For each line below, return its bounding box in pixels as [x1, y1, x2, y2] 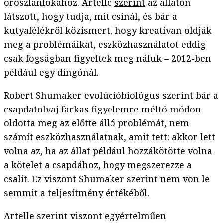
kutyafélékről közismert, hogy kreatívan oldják [4, 24, 212, 37]
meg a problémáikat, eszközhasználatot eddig [4, 38, 206, 51]
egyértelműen [105, 210, 166, 222]
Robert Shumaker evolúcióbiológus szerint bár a [4, 89, 218, 102]
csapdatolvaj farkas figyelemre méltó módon [4, 103, 201, 115]
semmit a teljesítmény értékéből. [4, 187, 149, 199]
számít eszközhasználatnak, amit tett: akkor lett [4, 131, 215, 143]
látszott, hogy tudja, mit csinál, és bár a [4, 10, 177, 23]
